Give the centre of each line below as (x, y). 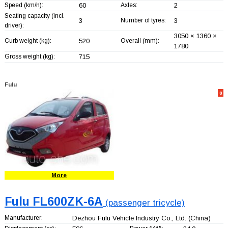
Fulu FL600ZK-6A (53, 201)
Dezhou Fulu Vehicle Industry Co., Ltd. (129, 218)
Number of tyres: (143, 20)
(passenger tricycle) (144, 203)
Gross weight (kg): (30, 56)
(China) (198, 218)
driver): (14, 25)
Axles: (129, 5)
